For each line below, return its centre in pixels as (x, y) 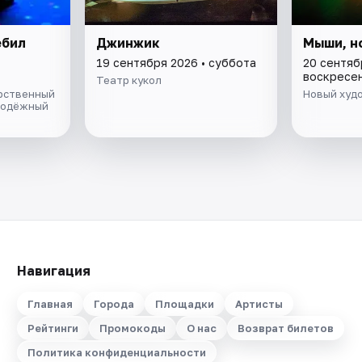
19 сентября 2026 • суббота (177, 62)
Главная (50, 304)
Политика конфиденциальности (116, 352)
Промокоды (132, 328)
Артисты (259, 304)
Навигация (53, 271)
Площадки (184, 304)
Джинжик (128, 42)
